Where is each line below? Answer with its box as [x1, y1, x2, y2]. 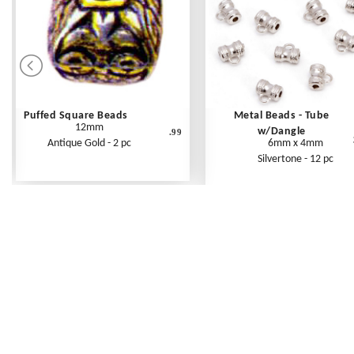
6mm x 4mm [267, 137, 323, 150]
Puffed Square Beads [24, 110, 128, 122]
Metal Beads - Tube [233, 110, 330, 122]
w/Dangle [257, 126, 306, 138]
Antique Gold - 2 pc [47, 137, 132, 150]
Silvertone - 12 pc [257, 153, 333, 166]
